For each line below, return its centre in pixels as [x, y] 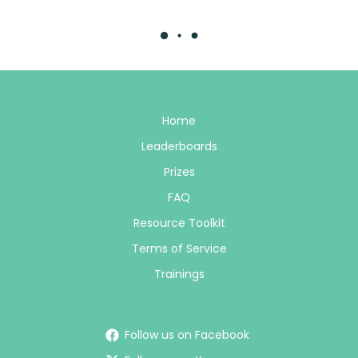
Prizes [179, 172]
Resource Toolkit [179, 223]
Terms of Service [179, 249]
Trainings [179, 274]
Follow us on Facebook [187, 335]
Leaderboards [179, 147]
